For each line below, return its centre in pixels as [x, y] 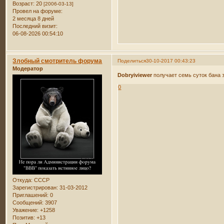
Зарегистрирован [35, 188]
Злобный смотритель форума [57, 61]
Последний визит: [35, 26]
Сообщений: [28, 203]
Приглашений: [31, 195]
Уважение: [26, 210]
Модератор [28, 68]
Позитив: [24, 218]
